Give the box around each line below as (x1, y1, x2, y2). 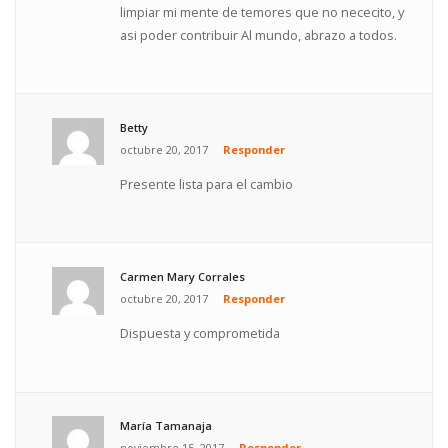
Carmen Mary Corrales (120, 269, 246, 285)
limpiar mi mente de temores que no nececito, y (120, 2, 405, 21)
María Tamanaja (120, 418, 213, 434)
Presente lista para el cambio (120, 174, 294, 193)
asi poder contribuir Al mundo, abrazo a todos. (120, 25, 398, 44)
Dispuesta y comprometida (120, 323, 281, 342)
